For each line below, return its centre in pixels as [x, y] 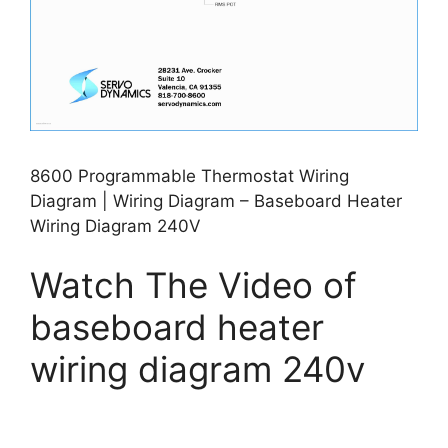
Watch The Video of [193, 285]
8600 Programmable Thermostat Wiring [189, 175]
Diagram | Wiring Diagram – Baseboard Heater [216, 200]
